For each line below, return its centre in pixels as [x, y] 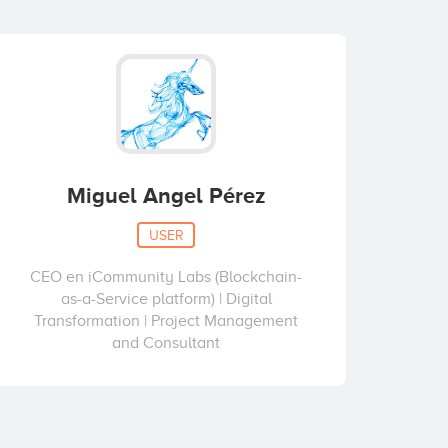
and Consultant [166, 343]
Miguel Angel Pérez [166, 195]
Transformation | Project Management [166, 321]
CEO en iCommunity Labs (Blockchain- [166, 277]
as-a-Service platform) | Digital [166, 299]
